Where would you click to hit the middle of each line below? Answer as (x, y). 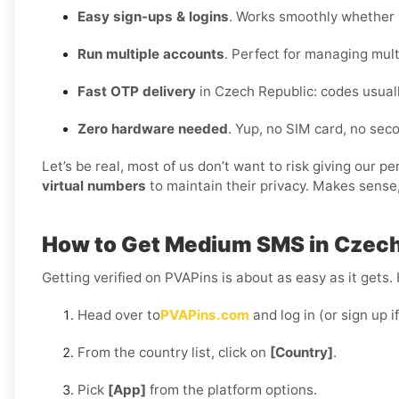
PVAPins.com (205, 315)
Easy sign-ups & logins (153, 17)
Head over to (119, 315)
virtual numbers (94, 186)
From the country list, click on (174, 353)
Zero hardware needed (153, 129)
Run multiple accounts (151, 54)
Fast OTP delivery (137, 92)
